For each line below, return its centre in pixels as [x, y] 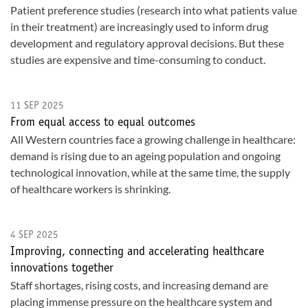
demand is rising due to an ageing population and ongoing [145, 156]
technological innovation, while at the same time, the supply [150, 172]
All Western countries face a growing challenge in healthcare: [153, 139]
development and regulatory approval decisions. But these [147, 43]
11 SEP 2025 [37, 106]
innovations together [62, 269]
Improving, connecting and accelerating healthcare [137, 252]
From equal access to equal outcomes [103, 123]
